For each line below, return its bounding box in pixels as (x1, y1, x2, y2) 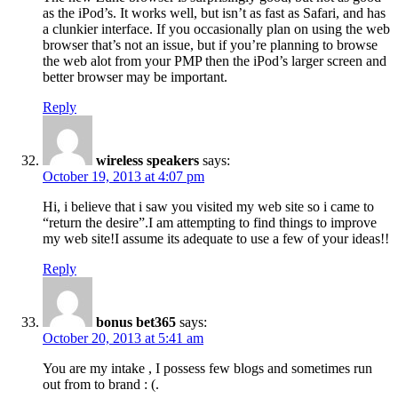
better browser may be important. (43, 68, 227, 84)
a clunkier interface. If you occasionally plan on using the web (43, 20, 390, 36)
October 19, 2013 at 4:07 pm (43, 168, 204, 184)
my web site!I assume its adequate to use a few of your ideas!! (43, 230, 389, 246)
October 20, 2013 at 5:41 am (43, 330, 203, 346)
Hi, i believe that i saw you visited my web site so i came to (43, 198, 374, 214)
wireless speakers (96, 152, 199, 168)
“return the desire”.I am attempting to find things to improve (43, 214, 377, 230)
